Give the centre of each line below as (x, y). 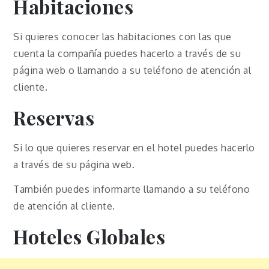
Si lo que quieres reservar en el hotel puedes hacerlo (134, 148)
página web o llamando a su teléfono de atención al (132, 71)
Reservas (54, 118)
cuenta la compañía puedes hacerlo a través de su (127, 54)
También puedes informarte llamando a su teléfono (132, 189)
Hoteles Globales (89, 237)
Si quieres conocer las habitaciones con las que (122, 37)
